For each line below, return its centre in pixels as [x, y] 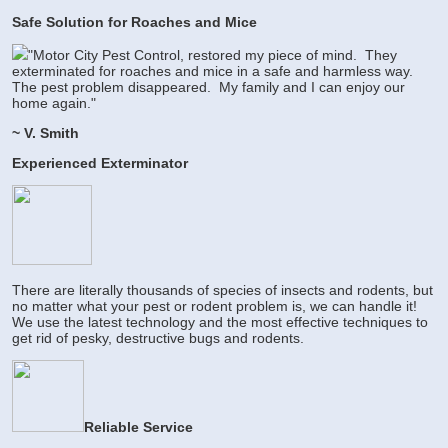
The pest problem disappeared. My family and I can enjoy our [208, 87]
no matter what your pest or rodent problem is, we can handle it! [214, 306]
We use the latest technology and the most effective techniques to [220, 322]
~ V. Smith [45, 133]
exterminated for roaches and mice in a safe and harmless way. [214, 71]
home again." [54, 103]
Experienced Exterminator [100, 163]
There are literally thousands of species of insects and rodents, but [222, 290]
